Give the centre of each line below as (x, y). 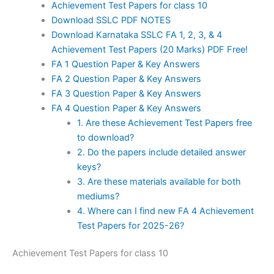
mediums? (98, 196)
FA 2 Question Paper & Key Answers (126, 79)
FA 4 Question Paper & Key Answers (126, 108)
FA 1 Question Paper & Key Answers (125, 64)
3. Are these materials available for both (159, 181)
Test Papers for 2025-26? (130, 225)
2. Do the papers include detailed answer (161, 152)
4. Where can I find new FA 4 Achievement (165, 211)
